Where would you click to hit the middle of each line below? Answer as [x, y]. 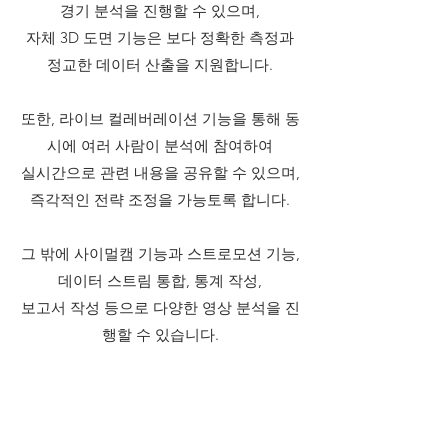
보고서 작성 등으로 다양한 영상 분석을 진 [160, 307]
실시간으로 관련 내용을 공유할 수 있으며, [160, 172]
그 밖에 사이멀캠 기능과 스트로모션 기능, [160, 253]
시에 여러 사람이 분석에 [130, 145]
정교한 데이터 [96, 64]
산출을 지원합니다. [209, 64]
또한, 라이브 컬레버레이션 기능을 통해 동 [160, 118]
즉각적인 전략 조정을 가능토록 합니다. [160, 199]
